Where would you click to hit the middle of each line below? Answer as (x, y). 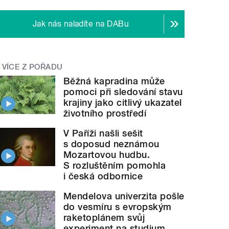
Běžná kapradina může (114, 81)
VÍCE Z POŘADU (32, 67)
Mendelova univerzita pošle (124, 196)
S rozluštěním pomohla (115, 166)
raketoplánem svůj (104, 218)
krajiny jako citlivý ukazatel (123, 103)
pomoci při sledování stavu (123, 92)
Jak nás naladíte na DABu (81, 24)
